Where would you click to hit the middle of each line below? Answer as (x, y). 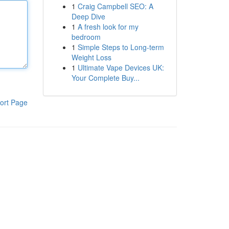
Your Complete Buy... (105, 78)
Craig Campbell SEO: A (115, 6)
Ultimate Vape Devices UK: (121, 67)
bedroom (86, 37)
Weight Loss (91, 57)
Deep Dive (88, 16)
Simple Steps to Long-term (121, 47)
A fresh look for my (108, 27)
